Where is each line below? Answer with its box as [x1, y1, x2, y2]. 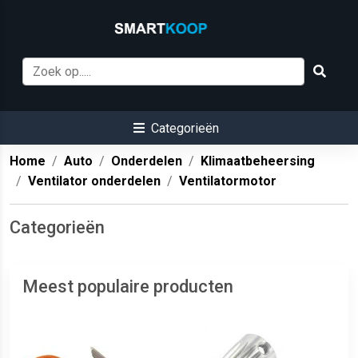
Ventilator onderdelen [28, 173, 161, 189]
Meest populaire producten [22, 276, 233, 297]
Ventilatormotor [179, 173, 276, 189]
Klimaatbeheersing [201, 153, 315, 169]
